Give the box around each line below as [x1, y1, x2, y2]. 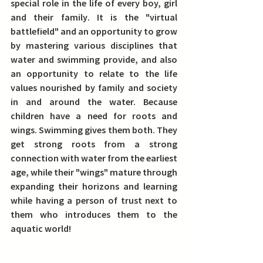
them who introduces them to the [11, 208, 177, 220]
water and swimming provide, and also [11, 53, 177, 65]
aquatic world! [11, 222, 71, 234]
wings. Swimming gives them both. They [11, 123, 177, 136]
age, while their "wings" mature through [11, 166, 177, 178]
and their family [11, 11, 87, 23]
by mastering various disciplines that [11, 39, 177, 51]
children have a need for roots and [11, 109, 177, 122]
